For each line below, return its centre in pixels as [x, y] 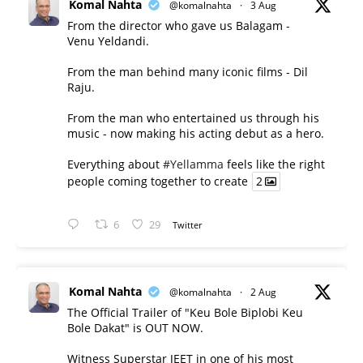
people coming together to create [158, 181]
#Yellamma [193, 164]
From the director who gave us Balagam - [179, 26]
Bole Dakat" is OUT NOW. [135, 328]
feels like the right [274, 164]
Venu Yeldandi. [108, 41]
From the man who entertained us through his [193, 118]
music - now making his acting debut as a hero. [196, 133]
